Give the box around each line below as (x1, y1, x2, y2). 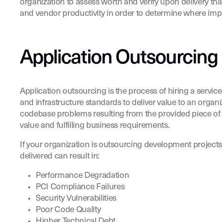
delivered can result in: (20, 152, 100, 161)
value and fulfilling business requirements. (20, 121, 170, 130)
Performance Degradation (36, 171, 129, 180)
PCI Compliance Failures (36, 183, 125, 191)
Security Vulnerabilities (36, 194, 116, 203)
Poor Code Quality (36, 206, 101, 214)
